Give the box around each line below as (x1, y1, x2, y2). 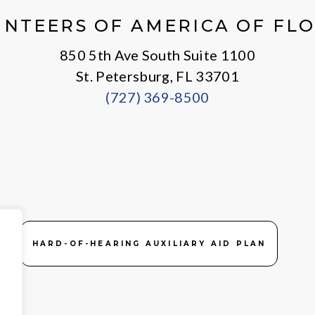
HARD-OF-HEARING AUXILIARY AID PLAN (32, 239, 266, 248)
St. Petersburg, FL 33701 (76, 67, 239, 84)
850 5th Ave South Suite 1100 (60, 46, 255, 63)
